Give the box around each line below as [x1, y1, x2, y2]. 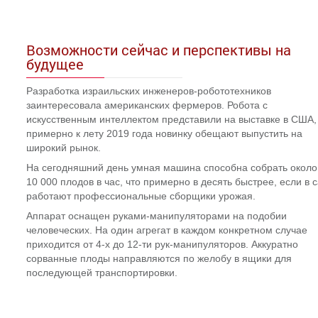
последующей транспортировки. [26, 267, 177, 279]
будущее [26, 55, 84, 74]
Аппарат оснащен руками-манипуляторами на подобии [26, 210, 287, 222]
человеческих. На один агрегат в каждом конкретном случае [26, 224, 307, 236]
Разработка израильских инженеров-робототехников [26, 85, 271, 97]
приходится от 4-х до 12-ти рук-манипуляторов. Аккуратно [26, 238, 298, 251]
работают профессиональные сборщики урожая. [26, 190, 256, 202]
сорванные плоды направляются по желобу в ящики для [26, 253, 292, 265]
